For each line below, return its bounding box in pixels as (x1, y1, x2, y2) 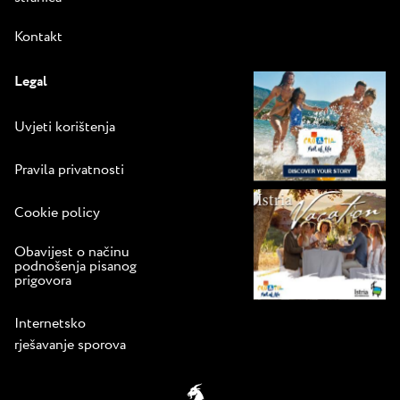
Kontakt (14, 26, 62, 47)
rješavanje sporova (14, 334, 126, 355)
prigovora (14, 270, 71, 291)
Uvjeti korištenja (14, 116, 115, 137)
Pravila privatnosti (14, 159, 124, 180)
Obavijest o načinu (14, 241, 129, 262)
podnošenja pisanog (14, 255, 137, 277)
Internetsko (14, 312, 86, 334)
